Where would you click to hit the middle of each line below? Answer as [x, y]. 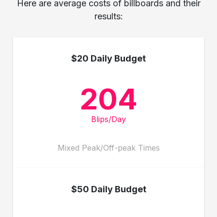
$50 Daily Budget [108, 189]
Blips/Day [108, 119]
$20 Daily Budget [108, 59]
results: [108, 16]
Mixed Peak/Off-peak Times [108, 148]
